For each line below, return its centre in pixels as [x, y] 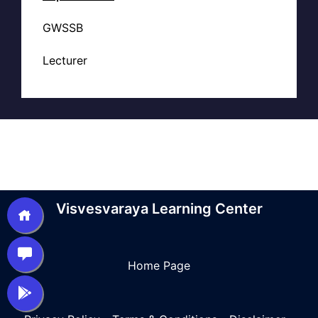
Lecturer [65, 60]
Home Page [159, 265]
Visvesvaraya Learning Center [159, 209]
